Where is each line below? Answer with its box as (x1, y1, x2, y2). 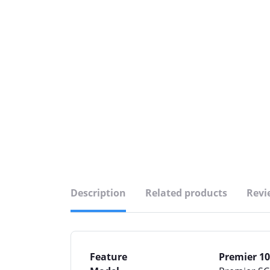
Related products (145, 186, 227, 199)
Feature (90, 250, 127, 263)
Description (71, 186, 126, 199)
